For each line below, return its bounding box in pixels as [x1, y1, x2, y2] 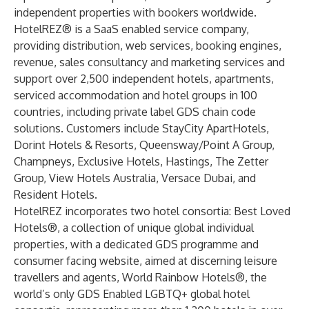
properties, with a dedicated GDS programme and [14, 237, 259, 251]
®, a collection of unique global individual [48, 221, 254, 235]
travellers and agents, [14, 270, 122, 284]
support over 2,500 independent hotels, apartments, [14, 72, 274, 86]
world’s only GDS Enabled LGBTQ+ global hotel [14, 287, 250, 301]
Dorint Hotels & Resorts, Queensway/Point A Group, [14, 138, 275, 152]
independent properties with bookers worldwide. [14, 6, 257, 19]
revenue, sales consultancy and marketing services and [14, 55, 285, 69]
